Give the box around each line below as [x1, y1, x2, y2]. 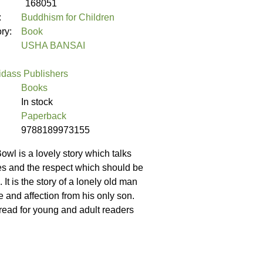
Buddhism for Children [21, 12, 114, 23]
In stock [21, 97, 53, 107]
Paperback [21, 111, 66, 122]
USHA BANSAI [21, 41, 85, 51]
